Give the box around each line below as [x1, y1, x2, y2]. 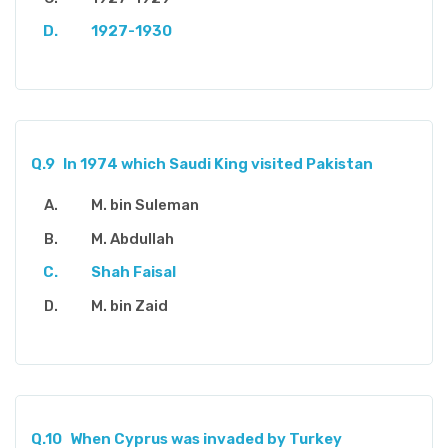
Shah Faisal [91, 263, 176, 282]
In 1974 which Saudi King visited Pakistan [62, 155, 373, 174]
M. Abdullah [91, 229, 174, 248]
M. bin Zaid [91, 296, 168, 315]
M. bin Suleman [91, 196, 199, 215]
